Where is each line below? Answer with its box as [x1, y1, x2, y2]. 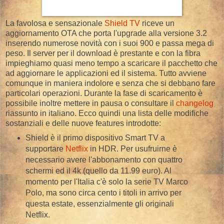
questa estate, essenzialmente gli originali [25, 199, 174, 208]
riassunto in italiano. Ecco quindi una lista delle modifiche [5, 108, 208, 117]
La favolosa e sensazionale [5, 18, 104, 27]
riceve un [140, 18, 174, 27]
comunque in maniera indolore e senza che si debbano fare [5, 78, 215, 87]
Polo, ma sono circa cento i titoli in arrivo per [25, 188, 181, 197]
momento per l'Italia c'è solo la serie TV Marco [25, 177, 188, 186]
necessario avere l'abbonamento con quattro [25, 155, 182, 164]
